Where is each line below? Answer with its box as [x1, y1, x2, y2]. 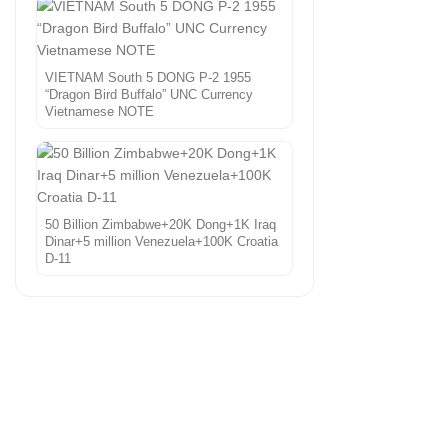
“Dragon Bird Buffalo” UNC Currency [45, 86, 253, 102]
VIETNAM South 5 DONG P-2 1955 [45, 69, 251, 85]
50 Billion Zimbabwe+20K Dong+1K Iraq [45, 216, 276, 232]
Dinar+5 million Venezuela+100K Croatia [45, 233, 278, 249]
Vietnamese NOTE [45, 103, 154, 119]
